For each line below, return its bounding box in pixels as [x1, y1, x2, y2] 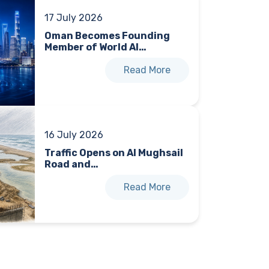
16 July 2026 [44, 129, 103, 141]
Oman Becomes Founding [44, 30, 170, 42]
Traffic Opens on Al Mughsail [44, 147, 183, 159]
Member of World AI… [44, 41, 147, 53]
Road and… [44, 159, 98, 171]
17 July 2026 [44, 12, 103, 24]
